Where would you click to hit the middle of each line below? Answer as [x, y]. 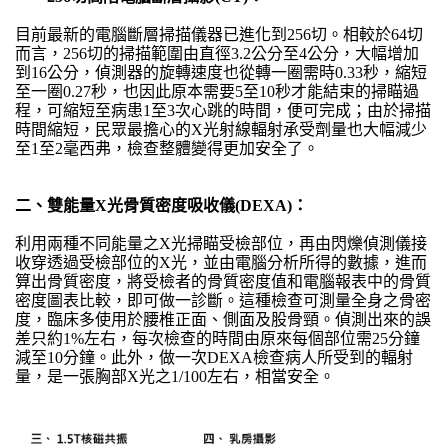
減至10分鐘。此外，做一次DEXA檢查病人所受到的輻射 [214, 358]
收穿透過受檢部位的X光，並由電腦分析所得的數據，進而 [221, 263]
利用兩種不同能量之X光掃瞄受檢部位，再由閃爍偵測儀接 [221, 244]
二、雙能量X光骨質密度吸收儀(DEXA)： [161, 206]
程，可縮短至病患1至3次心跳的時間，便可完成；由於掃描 [223, 111]
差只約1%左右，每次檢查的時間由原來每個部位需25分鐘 [217, 339]
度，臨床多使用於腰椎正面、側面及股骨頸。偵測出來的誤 [223, 320]
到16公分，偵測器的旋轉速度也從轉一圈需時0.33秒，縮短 [221, 73]
